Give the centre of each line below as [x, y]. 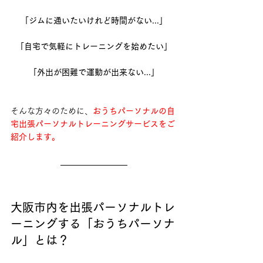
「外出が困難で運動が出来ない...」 [94, 72]
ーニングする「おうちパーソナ [93, 223]
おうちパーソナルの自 [134, 111]
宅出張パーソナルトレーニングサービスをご [93, 124]
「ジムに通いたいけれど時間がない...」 [94, 20]
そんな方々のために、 [52, 111]
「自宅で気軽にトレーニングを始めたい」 [94, 46]
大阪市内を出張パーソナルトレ [93, 207]
